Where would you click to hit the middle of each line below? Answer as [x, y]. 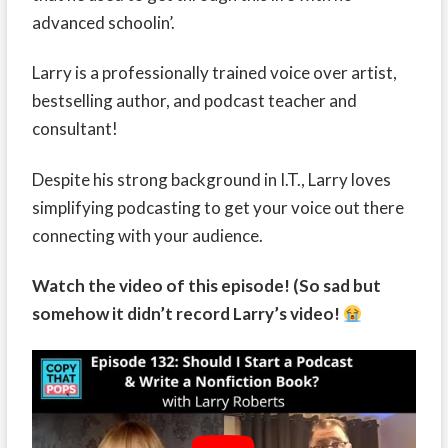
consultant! [74, 129]
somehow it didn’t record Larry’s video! [187, 313]
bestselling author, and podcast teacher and [194, 101]
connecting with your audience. [147, 235]
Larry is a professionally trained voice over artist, [214, 73]
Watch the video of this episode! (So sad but [206, 285]
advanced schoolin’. [103, 23]
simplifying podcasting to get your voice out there [217, 207]
